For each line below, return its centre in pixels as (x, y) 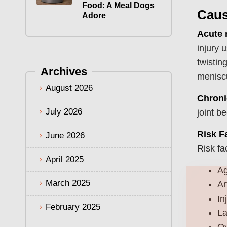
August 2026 (69, 88)
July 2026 (64, 111)
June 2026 (65, 135)
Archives (64, 71)
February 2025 (73, 207)
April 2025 (65, 159)
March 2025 (68, 183)
